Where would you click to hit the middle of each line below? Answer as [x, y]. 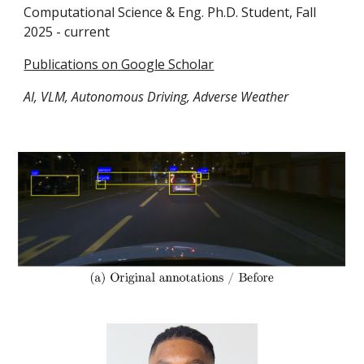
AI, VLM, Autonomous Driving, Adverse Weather [156, 97]
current [87, 32]
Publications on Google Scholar [119, 65]
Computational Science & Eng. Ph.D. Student [157, 13]
